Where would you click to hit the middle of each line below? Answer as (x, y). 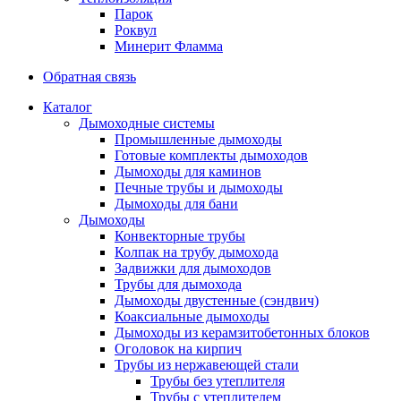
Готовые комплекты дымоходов (211, 155)
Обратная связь (90, 77)
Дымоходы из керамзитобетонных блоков (242, 333)
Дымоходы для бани (176, 204)
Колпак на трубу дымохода (196, 252)
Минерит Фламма (169, 46)
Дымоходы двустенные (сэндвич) (217, 300)
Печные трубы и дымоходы (199, 188)
